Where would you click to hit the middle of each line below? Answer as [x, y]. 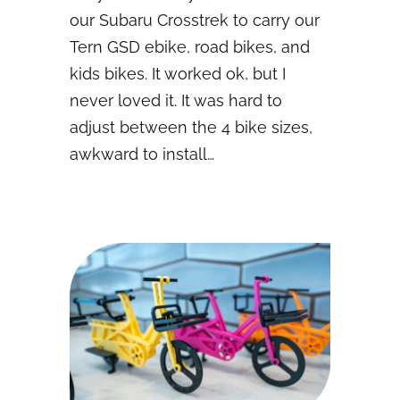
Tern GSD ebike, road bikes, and [190, 47]
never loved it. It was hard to [176, 101]
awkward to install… [142, 154]
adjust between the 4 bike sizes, [191, 128]
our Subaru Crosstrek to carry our [195, 21]
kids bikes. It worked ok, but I [178, 74]
